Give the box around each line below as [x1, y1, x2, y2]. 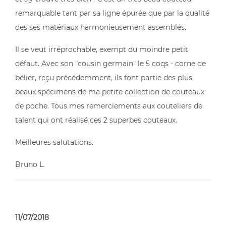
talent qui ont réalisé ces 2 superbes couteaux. [15, 116, 177, 125]
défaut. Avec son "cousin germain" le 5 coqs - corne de [15, 59, 206, 68]
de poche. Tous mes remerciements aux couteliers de [15, 101, 202, 110]
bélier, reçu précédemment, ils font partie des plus [15, 73, 192, 82]
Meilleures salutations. [15, 138, 93, 147]
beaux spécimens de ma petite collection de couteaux [15, 87, 204, 96]
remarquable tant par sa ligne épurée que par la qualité [15, 9, 209, 18]
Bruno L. [15, 160, 45, 169]
